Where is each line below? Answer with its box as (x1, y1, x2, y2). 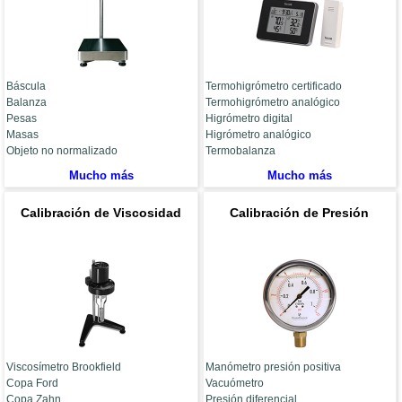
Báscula (6, 80, 47, 93)
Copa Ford (6, 377, 59, 390)
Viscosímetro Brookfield (6, 361, 122, 374)
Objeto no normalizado (6, 144, 118, 158)
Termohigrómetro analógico (205, 96, 340, 109)
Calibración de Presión (230, 205, 370, 221)
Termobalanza (205, 144, 275, 158)
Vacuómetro (205, 377, 264, 390)
